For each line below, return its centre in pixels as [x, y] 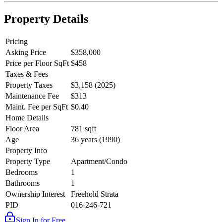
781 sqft [83, 129]
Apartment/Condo [99, 162]
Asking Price [26, 53]
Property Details [46, 19]
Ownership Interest [35, 194]
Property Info [26, 151]
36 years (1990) [95, 140]
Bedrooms [22, 172]
